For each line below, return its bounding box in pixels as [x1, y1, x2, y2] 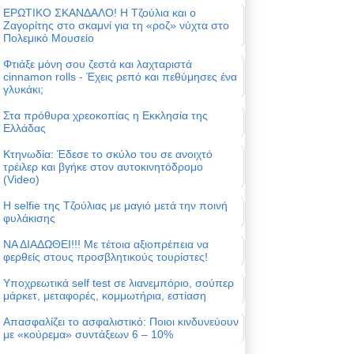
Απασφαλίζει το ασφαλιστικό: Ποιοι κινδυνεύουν [3, 315, 239, 329]
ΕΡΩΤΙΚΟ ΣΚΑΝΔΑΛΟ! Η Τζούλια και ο [3, 6, 196, 20]
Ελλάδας [3, 122, 46, 135]
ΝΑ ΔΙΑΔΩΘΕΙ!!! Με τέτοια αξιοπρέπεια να [3, 238, 209, 251]
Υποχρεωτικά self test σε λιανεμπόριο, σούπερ [3, 277, 234, 290]
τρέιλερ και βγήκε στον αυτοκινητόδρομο [3, 160, 203, 174]
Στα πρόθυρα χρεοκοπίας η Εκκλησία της [3, 109, 208, 122]
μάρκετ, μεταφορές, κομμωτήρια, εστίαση [3, 289, 206, 303]
